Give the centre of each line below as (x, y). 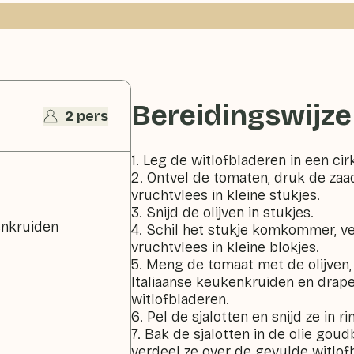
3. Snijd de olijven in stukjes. (223, 213)
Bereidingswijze (242, 116)
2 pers (87, 116)
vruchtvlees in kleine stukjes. (226, 195)
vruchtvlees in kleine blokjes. (226, 247)
